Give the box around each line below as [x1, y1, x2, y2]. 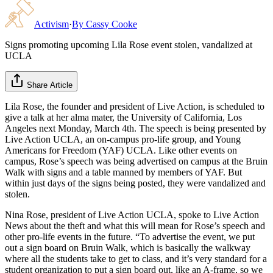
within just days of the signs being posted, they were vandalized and [5, 177, 266, 188]
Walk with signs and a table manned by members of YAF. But [5, 166, 242, 177]
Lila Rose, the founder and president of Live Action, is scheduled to [5, 101, 264, 112]
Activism [34, 18, 69, 29]
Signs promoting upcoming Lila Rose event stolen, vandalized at [5, 39, 252, 50]
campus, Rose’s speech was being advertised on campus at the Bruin [5, 155, 268, 166]
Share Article [27, 80, 73, 90]
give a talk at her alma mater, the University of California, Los [5, 112, 242, 122]
